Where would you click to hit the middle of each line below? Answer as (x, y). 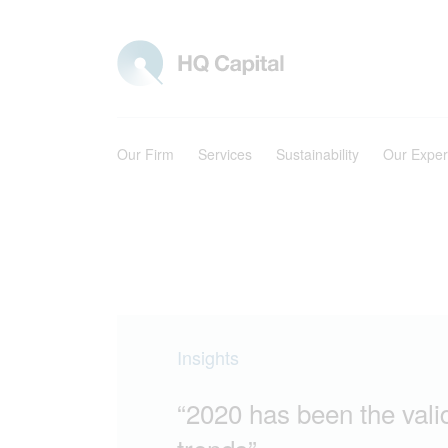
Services (225, 154)
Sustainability (317, 154)
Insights (208, 357)
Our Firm (145, 154)
